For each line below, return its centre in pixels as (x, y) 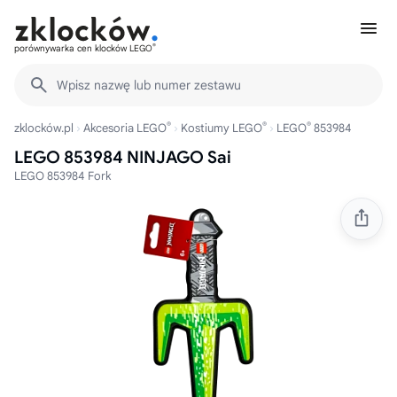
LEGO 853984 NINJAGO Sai (123, 157)
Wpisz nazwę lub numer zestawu (149, 85)
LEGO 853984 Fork (62, 176)
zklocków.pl (44, 128)
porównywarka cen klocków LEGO (83, 48)
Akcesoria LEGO (125, 128)
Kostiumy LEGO (222, 128)
